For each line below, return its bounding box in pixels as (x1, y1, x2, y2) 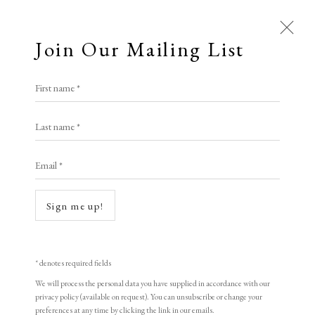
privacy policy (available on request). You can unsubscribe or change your (35, 291, 262, 302)
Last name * (35, 114, 80, 127)
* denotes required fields (35, 257, 111, 268)
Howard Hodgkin (14, 274, 175, 300)
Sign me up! (46, 199, 104, 212)
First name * (35, 75, 80, 89)
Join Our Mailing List (35, 36, 245, 63)
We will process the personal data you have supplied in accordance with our (35, 278, 270, 288)
